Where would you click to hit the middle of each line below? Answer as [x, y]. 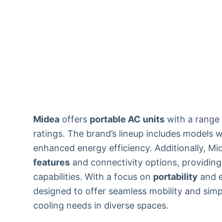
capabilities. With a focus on [93, 177]
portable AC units [127, 119]
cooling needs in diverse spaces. [101, 205]
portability [176, 177]
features [52, 162]
